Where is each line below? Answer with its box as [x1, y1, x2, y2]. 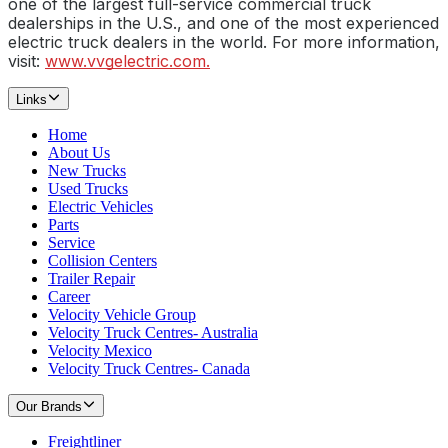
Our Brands [16, 399, 82, 415]
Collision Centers [48, 252, 157, 270]
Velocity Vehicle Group [48, 306, 196, 324]
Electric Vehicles [48, 198, 153, 216]
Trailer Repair [48, 270, 135, 288]
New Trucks [48, 162, 126, 180]
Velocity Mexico [48, 342, 152, 360]
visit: [8, 51, 45, 72]
